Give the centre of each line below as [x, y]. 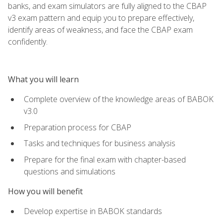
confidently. [28, 41]
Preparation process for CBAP [78, 127]
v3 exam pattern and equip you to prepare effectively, [101, 18]
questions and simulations [70, 171]
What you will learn [43, 79]
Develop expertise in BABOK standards [93, 211]
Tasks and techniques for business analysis [100, 143]
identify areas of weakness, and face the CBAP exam [100, 29]
